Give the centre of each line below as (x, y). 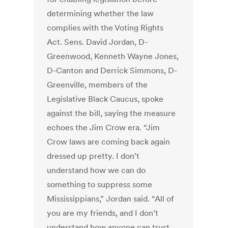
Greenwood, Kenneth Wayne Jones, (113, 56)
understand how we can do (96, 170)
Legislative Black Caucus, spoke (105, 99)
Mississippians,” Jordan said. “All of (111, 199)
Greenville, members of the (97, 85)
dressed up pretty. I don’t (93, 156)
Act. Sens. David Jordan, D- (97, 42)
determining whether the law (101, 13)
